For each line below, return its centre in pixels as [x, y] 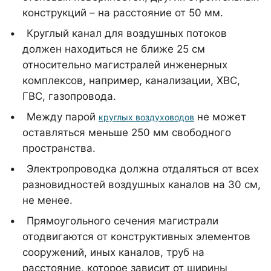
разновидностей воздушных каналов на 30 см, [142, 184]
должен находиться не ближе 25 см [114, 49]
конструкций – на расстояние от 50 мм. [123, 13]
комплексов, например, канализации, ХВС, [131, 80]
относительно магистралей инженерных [125, 65]
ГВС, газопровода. [69, 96]
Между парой [63, 117]
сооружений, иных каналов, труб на [113, 252]
